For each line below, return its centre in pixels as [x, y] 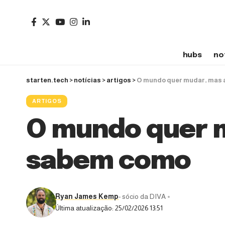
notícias [87, 80]
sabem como [108, 161]
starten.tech [47, 80]
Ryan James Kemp [87, 197]
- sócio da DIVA [142, 197]
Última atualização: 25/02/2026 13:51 [109, 208]
